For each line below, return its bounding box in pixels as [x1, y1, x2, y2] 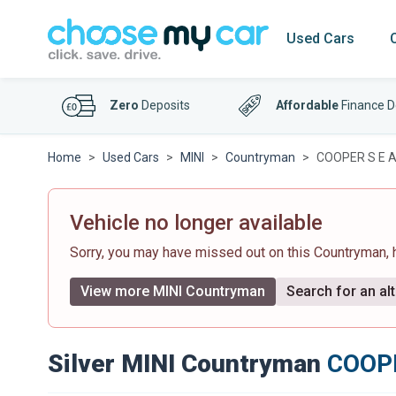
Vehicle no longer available [70, 210, 323, 235]
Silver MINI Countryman [48, 349, 321, 378]
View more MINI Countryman [80, 283, 265, 300]
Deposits [139, 98, 190, 112]
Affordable [276, 98, 339, 112]
